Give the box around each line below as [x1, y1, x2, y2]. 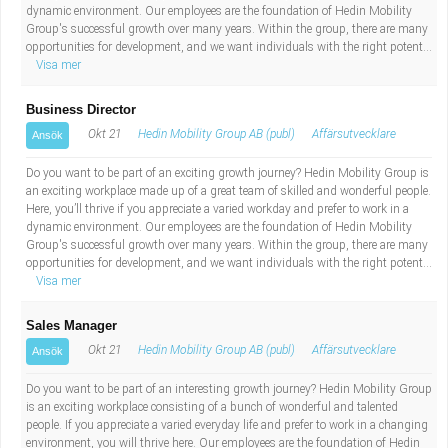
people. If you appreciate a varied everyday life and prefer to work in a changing [26, 418, 428, 432]
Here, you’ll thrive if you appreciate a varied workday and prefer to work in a [26, 202, 409, 216]
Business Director [26, 102, 136, 117]
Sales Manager [26, 318, 117, 333]
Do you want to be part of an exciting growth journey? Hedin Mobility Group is [26, 166, 429, 180]
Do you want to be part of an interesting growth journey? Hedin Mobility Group [26, 382, 432, 396]
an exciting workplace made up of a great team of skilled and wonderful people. [26, 184, 431, 198]
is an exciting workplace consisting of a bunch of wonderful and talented [26, 400, 398, 414]
